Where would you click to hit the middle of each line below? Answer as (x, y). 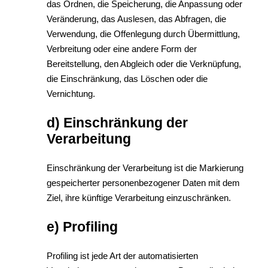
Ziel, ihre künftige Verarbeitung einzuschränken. (139, 198)
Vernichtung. (71, 94)
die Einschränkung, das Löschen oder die (127, 79)
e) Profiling (82, 227)
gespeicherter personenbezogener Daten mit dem (143, 183)
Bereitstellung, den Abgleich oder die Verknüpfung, (144, 64)
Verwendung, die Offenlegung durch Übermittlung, (143, 34)
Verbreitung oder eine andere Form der (122, 49)
